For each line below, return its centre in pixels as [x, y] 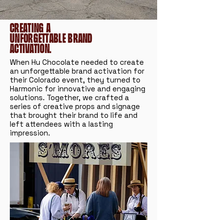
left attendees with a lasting [61, 124]
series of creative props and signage [75, 106]
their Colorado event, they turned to [75, 80]
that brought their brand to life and [74, 115]
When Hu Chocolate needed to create [77, 62]
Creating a [30, 27]
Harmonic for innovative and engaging [78, 89]
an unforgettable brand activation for [77, 71]
